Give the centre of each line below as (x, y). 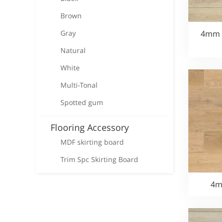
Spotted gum (82, 102)
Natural (73, 50)
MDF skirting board (92, 142)
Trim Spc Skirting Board (99, 159)
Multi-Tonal (79, 85)
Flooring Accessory (90, 127)
